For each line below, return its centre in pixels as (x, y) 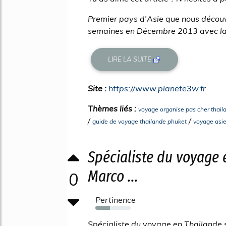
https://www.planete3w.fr (157, 88)
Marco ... (113, 176)
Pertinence (116, 200)
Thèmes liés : (113, 108)
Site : (98, 88)
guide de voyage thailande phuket (139, 121)
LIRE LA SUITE (131, 59)
